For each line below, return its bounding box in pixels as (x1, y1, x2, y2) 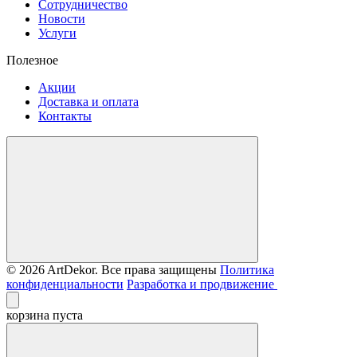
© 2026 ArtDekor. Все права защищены (6, 263, 217, 277)
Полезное (6, 53, 58, 68)
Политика (220, 263, 274, 277)
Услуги (38, 26, 76, 41)
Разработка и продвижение (127, 277, 277, 292)
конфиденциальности (6, 277, 124, 292)
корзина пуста (6, 308, 83, 323)
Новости (38, 12, 85, 26)
